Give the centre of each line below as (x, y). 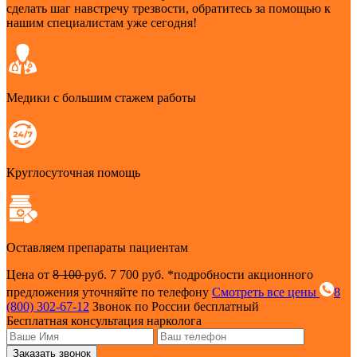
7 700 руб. (139, 275)
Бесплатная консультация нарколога (104, 321)
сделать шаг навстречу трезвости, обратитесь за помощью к (169, 9)
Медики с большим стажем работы (101, 98)
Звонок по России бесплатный (176, 307)
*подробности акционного (240, 275)
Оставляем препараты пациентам (97, 248)
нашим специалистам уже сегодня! (102, 23)
